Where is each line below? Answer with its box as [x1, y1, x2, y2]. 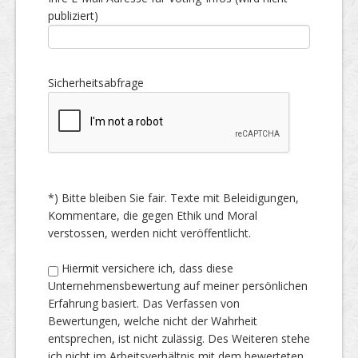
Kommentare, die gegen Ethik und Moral [48, 208, 257, 223]
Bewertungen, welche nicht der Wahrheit [48, 313, 257, 328]
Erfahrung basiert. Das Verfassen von [48, 296, 240, 311]
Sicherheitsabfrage [48, 75, 144, 90]
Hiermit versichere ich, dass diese [58, 261, 233, 276]
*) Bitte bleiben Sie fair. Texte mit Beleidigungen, [48, 190, 299, 205]
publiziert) [48, 8, 98, 23]
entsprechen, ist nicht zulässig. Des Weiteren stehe [48, 331, 310, 346]
